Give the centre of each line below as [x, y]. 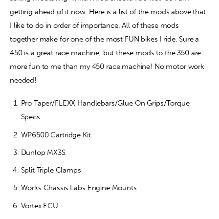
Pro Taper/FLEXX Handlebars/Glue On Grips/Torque [105, 103]
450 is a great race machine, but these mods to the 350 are [107, 53]
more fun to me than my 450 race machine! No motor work [108, 66]
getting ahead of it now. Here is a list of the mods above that [109, 11]
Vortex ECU [39, 206]
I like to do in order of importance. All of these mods [95, 25]
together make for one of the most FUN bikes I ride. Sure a [106, 39]
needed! [24, 80]
